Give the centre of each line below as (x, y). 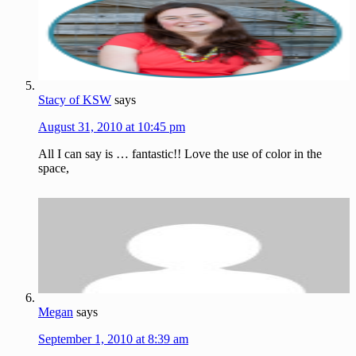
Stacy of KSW (75, 99)
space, (54, 168)
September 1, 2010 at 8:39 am (113, 339)
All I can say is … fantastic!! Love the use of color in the (180, 153)
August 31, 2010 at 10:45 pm (112, 126)
